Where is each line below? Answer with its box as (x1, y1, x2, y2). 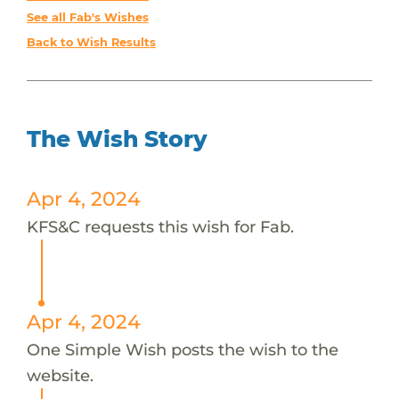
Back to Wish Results (26, 35, 156, 49)
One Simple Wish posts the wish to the (26, 338, 338, 360)
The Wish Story (26, 125, 208, 152)
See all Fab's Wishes (26, 10, 149, 24)
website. (26, 364, 94, 386)
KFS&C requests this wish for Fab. (26, 216, 294, 237)
